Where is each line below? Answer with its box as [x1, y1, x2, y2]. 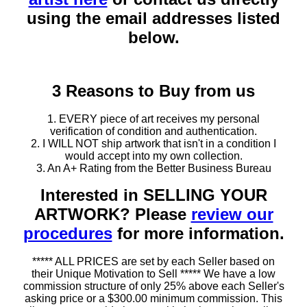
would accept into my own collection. [64, 149, 243, 162]
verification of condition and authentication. [50, 125, 257, 137]
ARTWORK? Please [34, 204, 191, 223]
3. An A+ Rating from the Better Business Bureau [36, 162, 271, 174]
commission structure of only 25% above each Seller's [23, 280, 284, 292]
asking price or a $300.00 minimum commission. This [25, 292, 282, 304]
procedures [23, 223, 112, 243]
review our [191, 204, 273, 223]
